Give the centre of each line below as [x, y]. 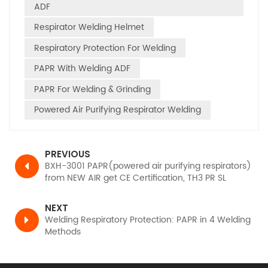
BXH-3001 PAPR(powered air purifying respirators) [148, 166]
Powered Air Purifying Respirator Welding [118, 110]
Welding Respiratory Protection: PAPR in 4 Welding [148, 220]
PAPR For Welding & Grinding [92, 89]
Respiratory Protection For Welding [105, 48]
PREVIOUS [68, 154]
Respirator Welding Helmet [89, 28]
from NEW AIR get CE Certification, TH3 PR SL [135, 178]
